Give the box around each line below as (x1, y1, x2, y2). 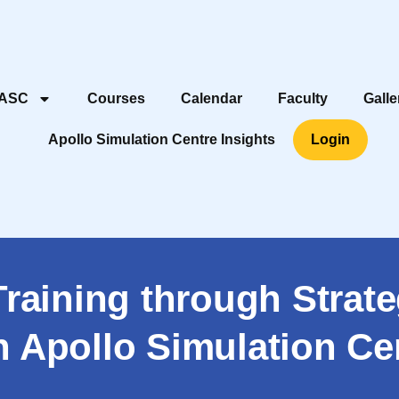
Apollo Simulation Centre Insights (48, 131, 276, 147)
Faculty (277, 90, 328, 106)
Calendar (180, 90, 242, 106)
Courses (86, 90, 145, 106)
